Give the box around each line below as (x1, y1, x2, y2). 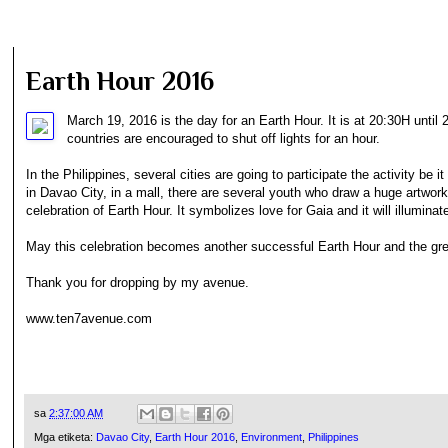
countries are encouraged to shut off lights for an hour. (67, 130, 381, 146)
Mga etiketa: (34, 431, 96, 444)
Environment (241, 431, 302, 444)
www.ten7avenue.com (26, 310, 152, 326)
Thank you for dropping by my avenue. (26, 274, 249, 290)
